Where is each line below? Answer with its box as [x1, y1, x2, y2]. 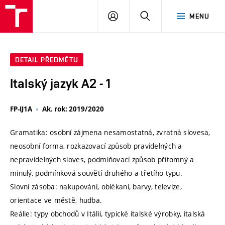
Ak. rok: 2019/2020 [42, 104, 104, 114]
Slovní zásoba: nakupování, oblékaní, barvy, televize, [10, 182, 182, 192]
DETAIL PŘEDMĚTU [15, 56, 78, 64]
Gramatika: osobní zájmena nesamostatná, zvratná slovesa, [10, 128, 210, 138]
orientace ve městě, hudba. [10, 195, 102, 205]
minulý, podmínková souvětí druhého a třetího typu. [10, 168, 182, 178]
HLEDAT [150, 12, 176, 20]
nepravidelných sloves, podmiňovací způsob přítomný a [10, 155, 194, 165]
